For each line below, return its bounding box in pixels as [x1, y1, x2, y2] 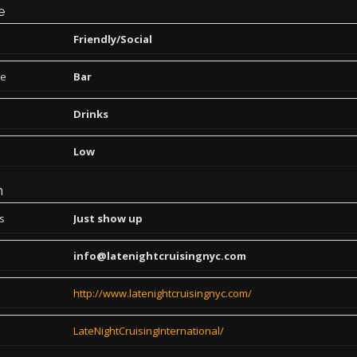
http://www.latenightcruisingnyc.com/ [73, 286, 252, 300]
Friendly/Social [73, 32, 152, 46]
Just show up [73, 211, 143, 226]
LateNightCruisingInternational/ [73, 324, 224, 338]
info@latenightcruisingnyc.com [73, 249, 246, 263]
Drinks [73, 107, 108, 121]
